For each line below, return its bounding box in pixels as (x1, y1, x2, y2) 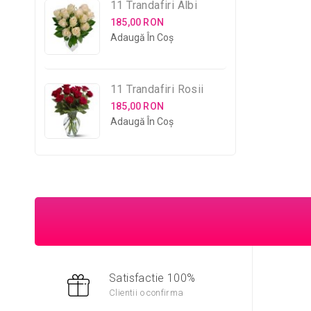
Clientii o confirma (109, 287, 184, 298)
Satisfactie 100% (109, 271, 196, 285)
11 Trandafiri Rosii (110, 82, 204, 96)
